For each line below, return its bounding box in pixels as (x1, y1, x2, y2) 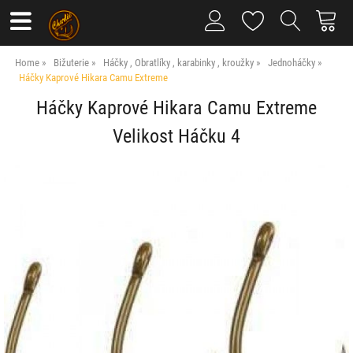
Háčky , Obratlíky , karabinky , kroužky (103, 55, 255, 69)
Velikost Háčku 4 (113, 123, 240, 148)
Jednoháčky (268, 55, 318, 69)
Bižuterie (54, 55, 90, 69)
